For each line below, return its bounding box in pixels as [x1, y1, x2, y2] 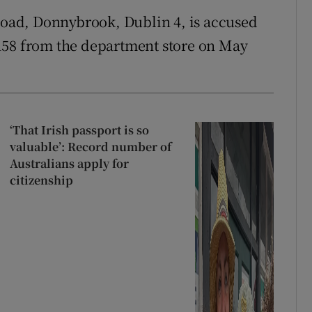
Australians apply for [9, 155, 129, 171]
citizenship [9, 171, 73, 188]
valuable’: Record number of [9, 138, 171, 155]
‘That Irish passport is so [9, 121, 149, 138]
